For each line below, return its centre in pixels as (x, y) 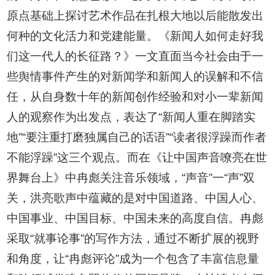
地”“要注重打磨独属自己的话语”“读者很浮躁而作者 (137, 137)
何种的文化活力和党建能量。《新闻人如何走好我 (135, 36)
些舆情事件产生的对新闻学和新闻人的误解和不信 (135, 77)
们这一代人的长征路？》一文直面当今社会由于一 (135, 56)
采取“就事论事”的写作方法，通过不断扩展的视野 (133, 239)
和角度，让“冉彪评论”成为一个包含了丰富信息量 (133, 259)
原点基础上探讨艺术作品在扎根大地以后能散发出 (135, 16)
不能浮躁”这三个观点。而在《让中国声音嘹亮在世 (137, 158)
